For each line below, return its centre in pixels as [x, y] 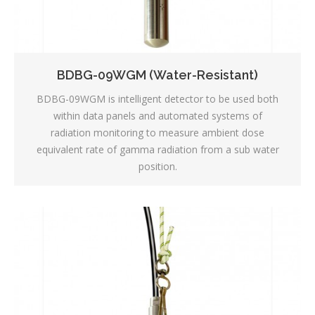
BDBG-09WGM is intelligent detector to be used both [157, 99]
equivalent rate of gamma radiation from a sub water [157, 150]
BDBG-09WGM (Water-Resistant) [157, 75]
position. [157, 167]
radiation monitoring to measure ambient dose [157, 133]
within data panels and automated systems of [157, 116]
